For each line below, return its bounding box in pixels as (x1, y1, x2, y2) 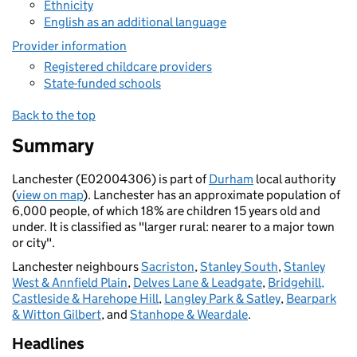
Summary (12, 134, 94, 157)
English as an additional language (44, 14, 226, 29)
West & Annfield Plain (12, 275, 127, 290)
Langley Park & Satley (164, 291, 280, 306)
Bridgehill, (268, 275, 324, 290)
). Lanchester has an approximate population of (83, 187, 340, 202)
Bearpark (286, 291, 336, 306)
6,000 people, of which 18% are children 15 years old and (12, 203, 320, 218)
